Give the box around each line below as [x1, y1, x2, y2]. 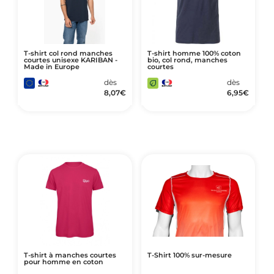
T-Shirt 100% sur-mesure [147, 251, 232, 259]
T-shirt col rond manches [23, 49, 113, 57]
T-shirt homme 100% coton [147, 49, 241, 57]
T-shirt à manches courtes [23, 251, 116, 259]
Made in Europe [23, 62, 80, 71]
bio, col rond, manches [147, 56, 228, 64]
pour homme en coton [23, 257, 103, 266]
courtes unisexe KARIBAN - [23, 56, 117, 64]
